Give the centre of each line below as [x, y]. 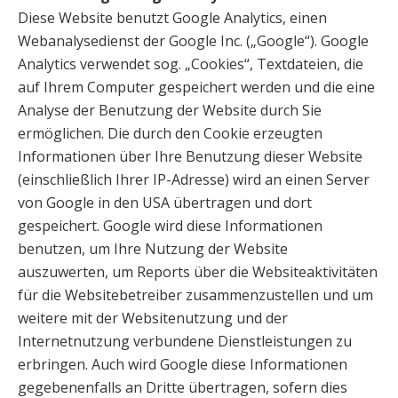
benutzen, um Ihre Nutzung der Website [153, 249]
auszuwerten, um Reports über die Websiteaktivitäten [198, 272]
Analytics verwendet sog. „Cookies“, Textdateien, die [191, 64]
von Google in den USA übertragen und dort [165, 203]
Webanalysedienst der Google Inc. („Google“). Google [193, 41]
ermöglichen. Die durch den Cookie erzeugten [170, 133]
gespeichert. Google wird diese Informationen [170, 226]
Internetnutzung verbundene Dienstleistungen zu [185, 341]
